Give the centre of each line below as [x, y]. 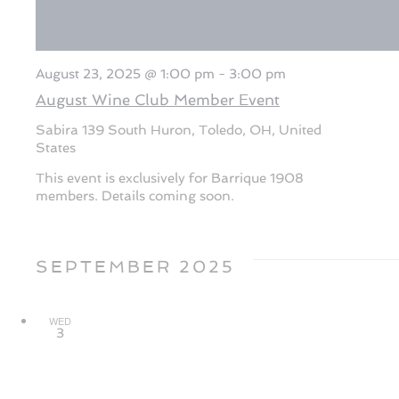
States [56, 147]
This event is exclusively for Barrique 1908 [170, 178]
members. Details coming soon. [135, 196]
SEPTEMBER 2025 [135, 267]
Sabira [59, 129]
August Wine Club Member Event [158, 99]
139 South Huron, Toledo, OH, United [202, 129]
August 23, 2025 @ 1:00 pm [125, 73]
